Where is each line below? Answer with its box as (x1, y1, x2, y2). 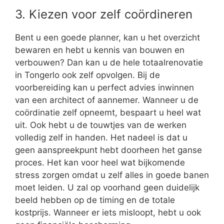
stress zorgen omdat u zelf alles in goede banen (15, 170, 209, 180)
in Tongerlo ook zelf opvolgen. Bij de (15, 70, 160, 80)
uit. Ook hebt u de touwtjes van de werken (15, 120, 186, 130)
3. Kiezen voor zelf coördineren (15, 7, 192, 22)
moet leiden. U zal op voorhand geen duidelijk (15, 182, 199, 193)
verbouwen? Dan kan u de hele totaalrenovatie (15, 57, 203, 68)
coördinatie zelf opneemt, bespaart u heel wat (15, 107, 201, 118)
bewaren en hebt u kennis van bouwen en (15, 45, 184, 55)
